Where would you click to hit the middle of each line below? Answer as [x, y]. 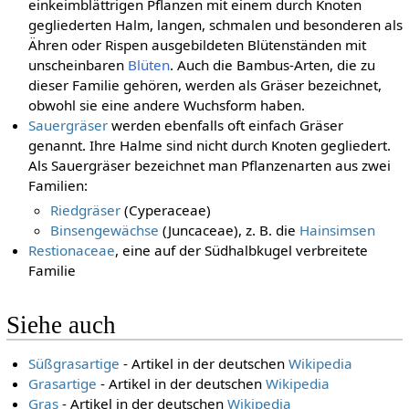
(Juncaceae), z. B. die [230, 230]
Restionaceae [72, 250]
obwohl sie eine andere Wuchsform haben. [167, 105]
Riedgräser [86, 210]
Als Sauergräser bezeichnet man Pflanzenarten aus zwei [210, 166]
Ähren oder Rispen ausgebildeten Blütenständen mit [198, 45]
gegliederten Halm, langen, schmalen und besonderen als [216, 25]
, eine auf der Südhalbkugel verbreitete [242, 250]
